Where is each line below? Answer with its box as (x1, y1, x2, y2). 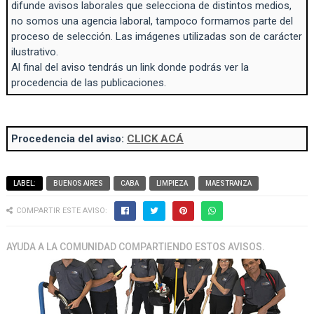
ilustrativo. (11, 46, 58, 59)
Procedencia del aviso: (11, 132, 127, 146)
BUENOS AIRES (53, 179, 103, 188)
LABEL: (13, 179, 36, 188)
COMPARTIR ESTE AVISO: (15, 206, 107, 216)
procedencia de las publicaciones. (11, 76, 166, 90)
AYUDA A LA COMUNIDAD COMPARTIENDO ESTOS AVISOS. (6, 241, 265, 253)
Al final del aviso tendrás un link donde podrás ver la (11, 61, 249, 74)
